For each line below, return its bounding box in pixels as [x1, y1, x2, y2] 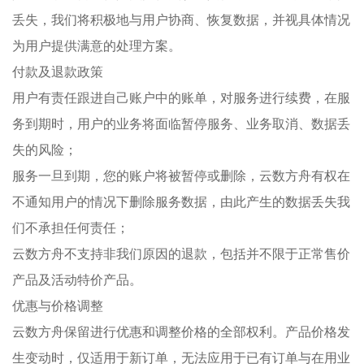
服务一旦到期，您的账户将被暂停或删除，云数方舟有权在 [12, 167, 350, 184]
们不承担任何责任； [12, 219, 129, 236]
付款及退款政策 [12, 63, 103, 80]
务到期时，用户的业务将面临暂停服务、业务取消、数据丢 [12, 115, 350, 132]
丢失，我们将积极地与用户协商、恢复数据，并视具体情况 [12, 11, 350, 28]
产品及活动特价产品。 [12, 271, 142, 288]
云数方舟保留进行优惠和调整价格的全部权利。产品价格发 [12, 323, 350, 340]
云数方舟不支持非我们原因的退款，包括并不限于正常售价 [12, 245, 350, 262]
